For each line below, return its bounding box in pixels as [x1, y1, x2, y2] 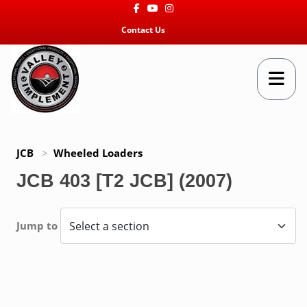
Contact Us [121, 24, 165, 36]
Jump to [16, 219, 60, 232]
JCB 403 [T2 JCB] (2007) [16, 171, 232, 191]
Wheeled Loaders [53, 146, 143, 160]
